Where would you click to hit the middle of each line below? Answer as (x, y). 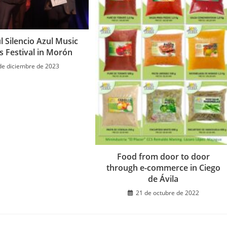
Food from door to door (163, 157)
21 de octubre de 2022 (167, 193)
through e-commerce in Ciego (163, 168)
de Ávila (163, 179)
